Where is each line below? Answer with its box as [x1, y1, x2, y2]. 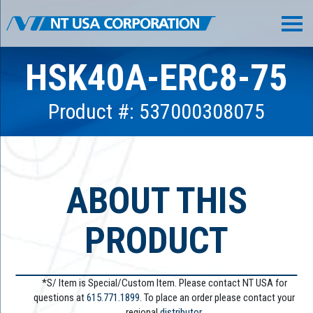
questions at [34, 291, 87, 305]
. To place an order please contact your [140, 291, 296, 305]
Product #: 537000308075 [48, 99, 265, 124]
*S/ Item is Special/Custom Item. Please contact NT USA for [41, 277, 287, 290]
